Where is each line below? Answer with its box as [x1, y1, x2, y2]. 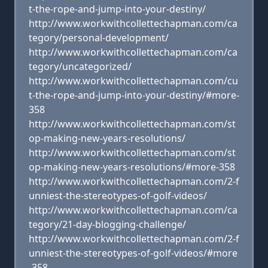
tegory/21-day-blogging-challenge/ [29, 218, 186, 231]
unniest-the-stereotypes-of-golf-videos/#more [29, 246, 237, 260]
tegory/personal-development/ [29, 31, 169, 44]
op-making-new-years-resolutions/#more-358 [29, 160, 235, 173]
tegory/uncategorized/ [29, 60, 132, 73]
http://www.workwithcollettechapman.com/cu [29, 74, 238, 87]
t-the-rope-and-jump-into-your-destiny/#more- [29, 89, 239, 102]
